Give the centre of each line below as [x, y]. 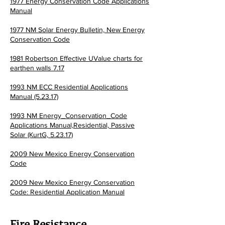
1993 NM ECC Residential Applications [69, 87]
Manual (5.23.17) [34, 96]
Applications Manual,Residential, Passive [72, 125]
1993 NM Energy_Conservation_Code [69, 116]
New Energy [125, 30]
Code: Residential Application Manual [67, 192]
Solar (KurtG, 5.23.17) [41, 135]
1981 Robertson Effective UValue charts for [76, 58]
